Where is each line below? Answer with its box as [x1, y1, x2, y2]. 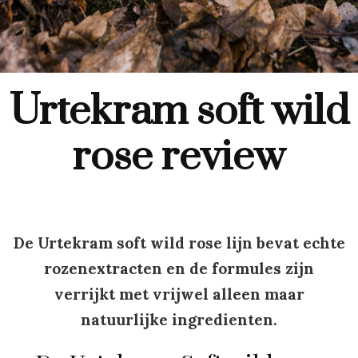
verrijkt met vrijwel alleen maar [54, 284, 304, 304]
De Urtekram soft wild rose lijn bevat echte [13, 233, 345, 253]
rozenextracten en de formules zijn [44, 259, 314, 279]
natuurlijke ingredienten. [81, 310, 277, 330]
